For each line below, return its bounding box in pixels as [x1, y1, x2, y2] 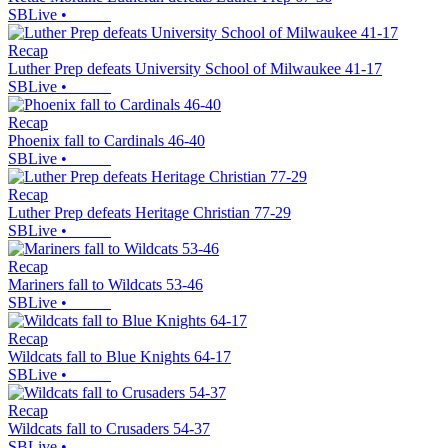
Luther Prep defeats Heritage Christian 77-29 [8, 204, 291, 222]
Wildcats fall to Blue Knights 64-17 [8, 348, 231, 366]
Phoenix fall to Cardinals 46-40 [8, 132, 205, 150]
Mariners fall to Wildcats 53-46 [8, 276, 203, 294]
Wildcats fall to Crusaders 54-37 [8, 420, 210, 438]
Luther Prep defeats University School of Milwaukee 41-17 [8, 60, 382, 78]
